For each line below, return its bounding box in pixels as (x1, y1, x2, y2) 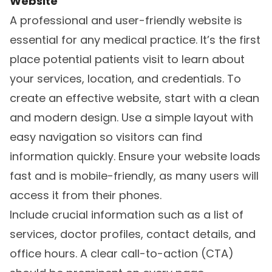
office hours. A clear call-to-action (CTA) (10, 246, 234, 262)
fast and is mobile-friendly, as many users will (10, 168, 259, 184)
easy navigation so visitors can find (10, 129, 202, 145)
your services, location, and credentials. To (10, 71, 241, 87)
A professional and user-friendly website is (10, 13, 242, 29)
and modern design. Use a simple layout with (10, 110, 253, 126)
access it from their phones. (10, 188, 161, 203)
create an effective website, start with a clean (10, 90, 259, 106)
